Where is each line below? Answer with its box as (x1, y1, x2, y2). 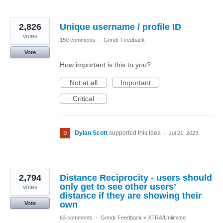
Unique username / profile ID (60, 21, 181, 32)
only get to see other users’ (60, 181, 176, 192)
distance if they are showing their (60, 190, 202, 201)
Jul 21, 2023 (169, 129, 198, 136)
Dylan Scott (75, 129, 108, 136)
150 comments (60, 36, 96, 43)
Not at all (69, 78, 98, 87)
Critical (73, 94, 94, 103)
